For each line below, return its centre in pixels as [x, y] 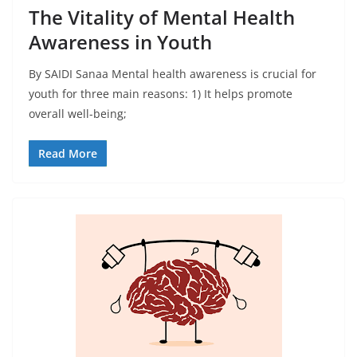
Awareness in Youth [123, 42]
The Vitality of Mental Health [162, 18]
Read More [68, 154]
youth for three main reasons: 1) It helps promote [161, 94]
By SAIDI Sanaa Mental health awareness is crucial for [173, 74]
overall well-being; [78, 114]
